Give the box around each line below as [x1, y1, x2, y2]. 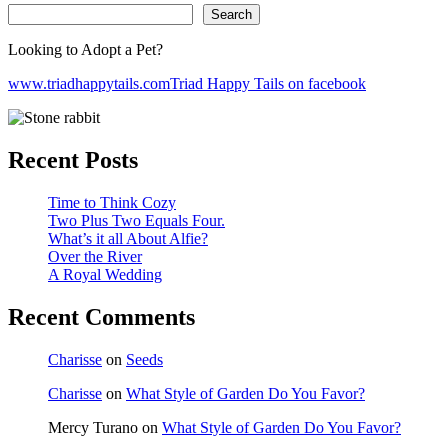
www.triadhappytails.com [8, 75, 170, 93]
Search [211, 7, 252, 23]
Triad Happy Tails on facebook [170, 75, 366, 93]
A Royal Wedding [48, 266, 162, 284]
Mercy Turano [48, 418, 138, 436]
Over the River [48, 248, 142, 266]
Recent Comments [8, 304, 195, 331]
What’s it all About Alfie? [48, 230, 208, 248]
